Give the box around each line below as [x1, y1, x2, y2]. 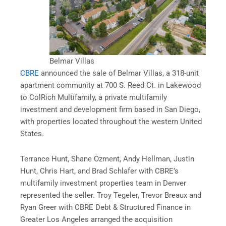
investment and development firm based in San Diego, [20, 105, 200, 115]
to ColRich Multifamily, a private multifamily [20, 93, 167, 102]
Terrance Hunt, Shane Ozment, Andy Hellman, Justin [20, 154, 194, 163]
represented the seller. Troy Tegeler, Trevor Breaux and [20, 190, 201, 200]
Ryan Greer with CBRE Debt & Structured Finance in [20, 202, 191, 212]
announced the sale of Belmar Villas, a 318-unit [41, 69, 199, 78]
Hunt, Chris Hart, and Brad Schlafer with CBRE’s [20, 166, 179, 176]
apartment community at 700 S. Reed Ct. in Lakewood [20, 81, 201, 90]
